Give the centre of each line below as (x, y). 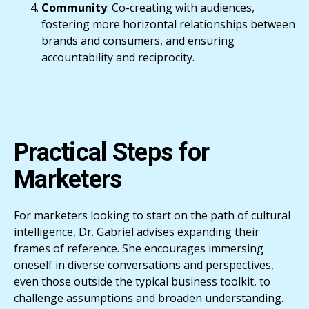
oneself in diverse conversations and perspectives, (144, 265)
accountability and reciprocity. (118, 57)
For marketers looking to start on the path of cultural (152, 215)
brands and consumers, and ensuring (138, 40)
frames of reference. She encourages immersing (139, 248)
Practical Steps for (112, 152)
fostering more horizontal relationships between (168, 24)
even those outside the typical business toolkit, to (142, 281)
